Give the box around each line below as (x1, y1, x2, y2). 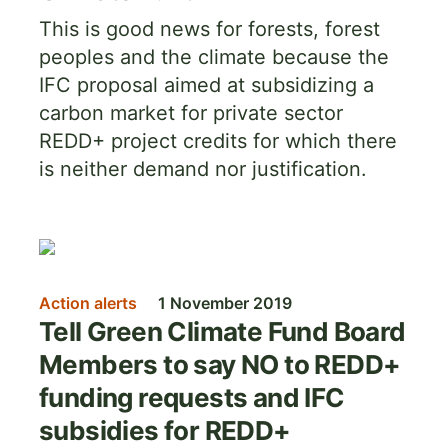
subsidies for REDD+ (39, 415, 291, 446)
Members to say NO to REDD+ (39, 349, 401, 380)
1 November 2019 (158, 293, 292, 313)
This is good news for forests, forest (39, 17, 380, 41)
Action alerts (39, 293, 137, 313)
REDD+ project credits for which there (39, 129, 397, 153)
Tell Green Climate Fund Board (39, 316, 406, 347)
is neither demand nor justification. (39, 157, 367, 181)
